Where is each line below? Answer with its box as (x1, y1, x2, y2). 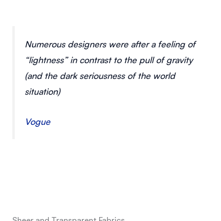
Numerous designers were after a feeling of (24, 38, 195, 50)
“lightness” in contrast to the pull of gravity (24, 54, 193, 66)
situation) (24, 86, 60, 97)
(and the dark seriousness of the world (24, 70, 175, 81)
